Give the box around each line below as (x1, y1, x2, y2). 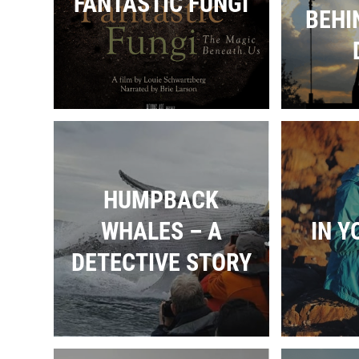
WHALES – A (100, 216, 222, 245)
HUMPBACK (103, 185, 219, 214)
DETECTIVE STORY (71, 248, 252, 276)
